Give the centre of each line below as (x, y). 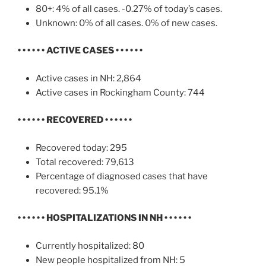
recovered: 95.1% (73, 190)
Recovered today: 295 (81, 148)
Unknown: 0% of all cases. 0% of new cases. (126, 23)
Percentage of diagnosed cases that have (122, 176)
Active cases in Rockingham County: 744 (120, 92)
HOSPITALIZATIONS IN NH (104, 218)
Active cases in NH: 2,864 (88, 78)
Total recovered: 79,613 (85, 162)
